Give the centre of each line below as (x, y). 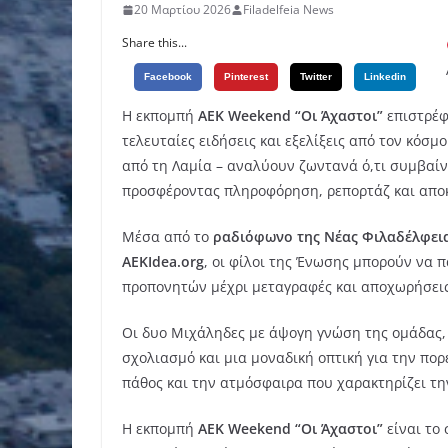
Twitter (316, 77)
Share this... (154, 43)
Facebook (168, 77)
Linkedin (385, 77)
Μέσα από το (167, 237)
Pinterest (246, 77)
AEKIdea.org (163, 262)
